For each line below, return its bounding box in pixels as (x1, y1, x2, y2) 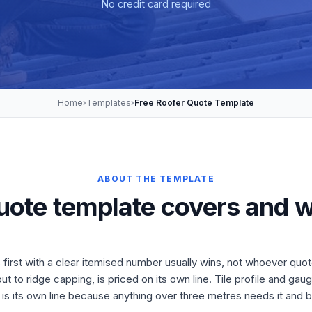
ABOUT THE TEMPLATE (97, 173, 214, 184)
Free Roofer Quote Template (134, 97, 254, 108)
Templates (86, 97, 131, 108)
